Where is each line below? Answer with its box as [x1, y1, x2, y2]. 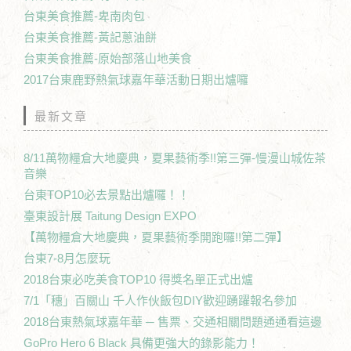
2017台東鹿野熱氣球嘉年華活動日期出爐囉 [24, 72, 248, 86]
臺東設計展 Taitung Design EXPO [24, 208, 197, 223]
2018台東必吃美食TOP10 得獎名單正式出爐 [24, 272, 253, 286]
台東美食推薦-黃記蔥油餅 [24, 30, 157, 44]
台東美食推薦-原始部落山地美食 [24, 51, 192, 65]
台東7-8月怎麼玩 [24, 251, 110, 265]
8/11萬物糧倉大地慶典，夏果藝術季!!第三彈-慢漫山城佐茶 [24, 150, 326, 165]
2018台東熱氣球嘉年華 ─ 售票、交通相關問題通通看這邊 [24, 314, 322, 328]
